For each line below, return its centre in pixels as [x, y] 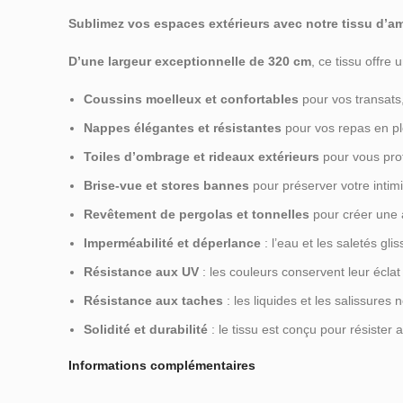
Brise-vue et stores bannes [166, 186]
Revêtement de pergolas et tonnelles [197, 215]
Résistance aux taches [153, 301]
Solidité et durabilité [146, 330]
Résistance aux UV [141, 272]
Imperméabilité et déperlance [172, 243]
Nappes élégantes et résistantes [183, 128]
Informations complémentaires [162, 366]
